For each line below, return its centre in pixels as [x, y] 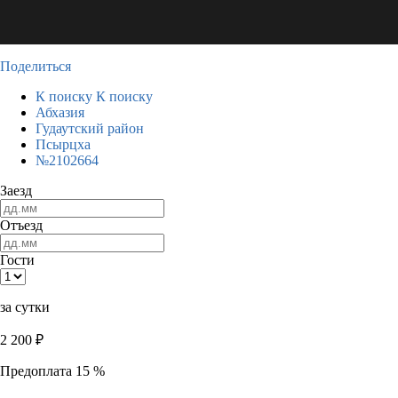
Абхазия [60, 112]
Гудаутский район [90, 128]
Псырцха [63, 144]
